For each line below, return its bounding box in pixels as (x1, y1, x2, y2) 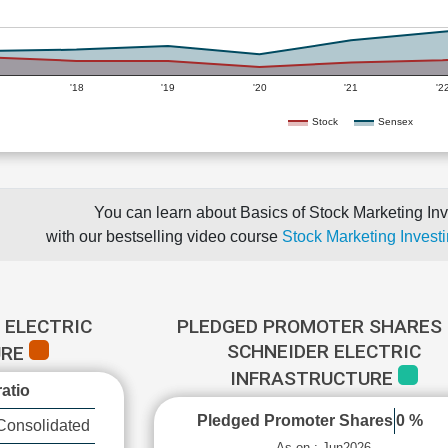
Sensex (378, 115, 413, 127)
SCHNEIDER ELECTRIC (226, 340, 421, 363)
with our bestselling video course (45, 228, 282, 245)
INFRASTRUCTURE (229, 367, 398, 390)
